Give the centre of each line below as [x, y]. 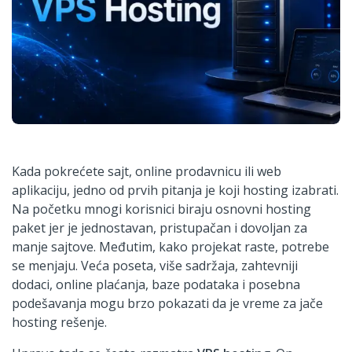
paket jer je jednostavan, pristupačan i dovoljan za [159, 227]
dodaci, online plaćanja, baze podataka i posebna [156, 284]
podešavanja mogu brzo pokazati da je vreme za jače [167, 303]
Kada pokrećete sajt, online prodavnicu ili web [147, 171]
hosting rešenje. [59, 322]
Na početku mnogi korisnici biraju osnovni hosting [161, 209]
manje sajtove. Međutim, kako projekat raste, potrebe [170, 246]
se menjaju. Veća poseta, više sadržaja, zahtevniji [155, 265]
